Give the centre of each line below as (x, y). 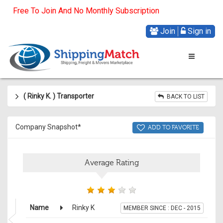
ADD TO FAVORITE (172, 127)
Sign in (198, 31)
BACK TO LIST (184, 96)
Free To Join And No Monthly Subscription (86, 11)
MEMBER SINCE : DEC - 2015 (162, 208)
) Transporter (73, 96)
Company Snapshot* (48, 127)
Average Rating (111, 163)
